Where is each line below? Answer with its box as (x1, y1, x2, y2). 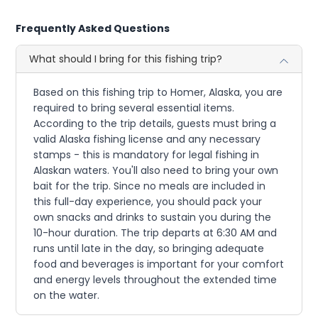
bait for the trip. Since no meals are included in (33, 179, 266, 194)
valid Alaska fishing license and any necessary (33, 132, 261, 147)
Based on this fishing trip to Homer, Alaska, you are (33, 85, 283, 100)
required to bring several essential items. (33, 101, 235, 116)
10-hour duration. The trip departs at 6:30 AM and (33, 226, 278, 241)
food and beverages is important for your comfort (33, 257, 285, 272)
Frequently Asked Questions (16, 21, 170, 36)
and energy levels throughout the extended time (33, 273, 278, 287)
